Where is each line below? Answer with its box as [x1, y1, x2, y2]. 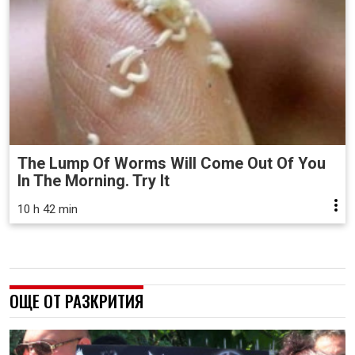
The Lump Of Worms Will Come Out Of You [17, 154, 326, 174]
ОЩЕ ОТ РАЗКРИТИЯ [10, 288, 143, 314]
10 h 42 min [17, 202, 78, 217]
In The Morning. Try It [17, 171, 170, 191]
